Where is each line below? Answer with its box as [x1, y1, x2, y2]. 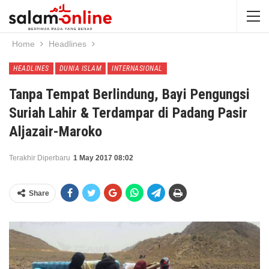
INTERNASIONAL [112, 64, 163, 73]
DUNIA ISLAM [59, 64, 101, 73]
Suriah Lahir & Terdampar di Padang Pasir [9, 104, 247, 121]
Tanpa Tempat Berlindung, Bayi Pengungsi [9, 86, 250, 103]
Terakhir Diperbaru [9, 154, 72, 162]
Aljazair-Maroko [9, 123, 102, 140]
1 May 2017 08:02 [73, 154, 133, 162]
